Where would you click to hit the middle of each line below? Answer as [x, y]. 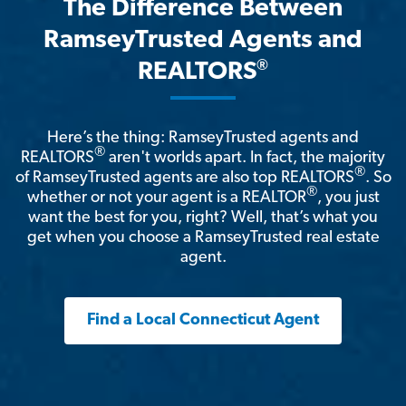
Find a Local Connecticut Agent [203, 321]
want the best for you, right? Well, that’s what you [203, 218]
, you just [348, 198]
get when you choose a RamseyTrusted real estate [203, 238]
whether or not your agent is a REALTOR [166, 198]
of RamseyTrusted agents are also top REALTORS [184, 179]
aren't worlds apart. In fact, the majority [245, 159]
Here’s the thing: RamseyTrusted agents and [203, 139]
